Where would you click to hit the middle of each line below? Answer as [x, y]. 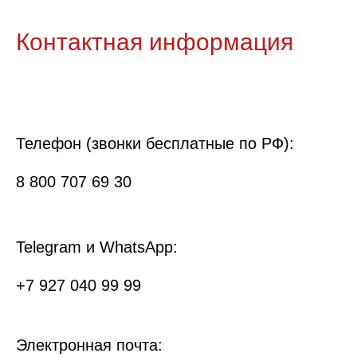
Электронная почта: [89, 345]
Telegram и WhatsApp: [97, 247]
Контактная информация [155, 41]
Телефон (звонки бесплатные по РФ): [155, 143]
